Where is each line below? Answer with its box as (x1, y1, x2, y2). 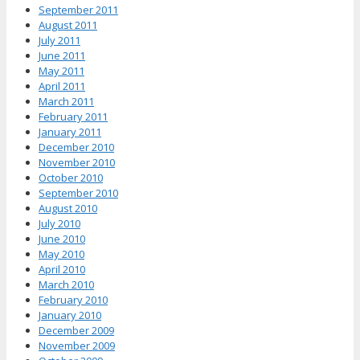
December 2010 (39, 140, 114, 155)
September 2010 (39, 186, 118, 201)
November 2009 (39, 338, 115, 354)
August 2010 (39, 201, 97, 216)
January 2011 (39, 125, 101, 140)
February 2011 (39, 109, 108, 125)
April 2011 (39, 79, 85, 94)
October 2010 (39, 170, 103, 186)
